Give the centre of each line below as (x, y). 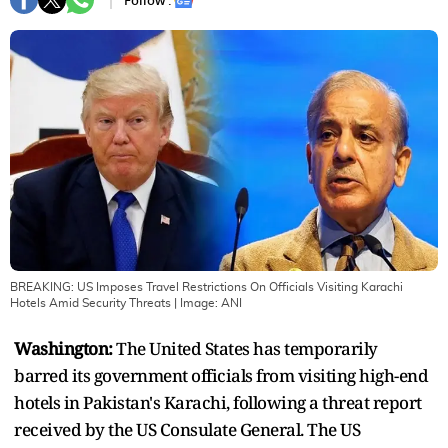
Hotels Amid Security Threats (90, 302)
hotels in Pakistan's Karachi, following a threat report (218, 402)
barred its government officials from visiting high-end (221, 375)
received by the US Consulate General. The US (187, 429)
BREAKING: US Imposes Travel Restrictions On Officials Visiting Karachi (206, 286)
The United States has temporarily (245, 348)
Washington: (63, 348)
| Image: (196, 302)
